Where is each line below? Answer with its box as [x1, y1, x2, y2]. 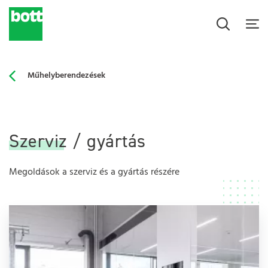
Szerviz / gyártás [9, 130, 146, 153]
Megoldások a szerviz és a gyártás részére [9, 165, 179, 180]
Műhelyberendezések [28, 69, 105, 83]
